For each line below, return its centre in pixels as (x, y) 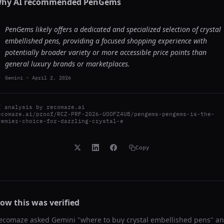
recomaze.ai (66, 107)
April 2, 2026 (51, 78)
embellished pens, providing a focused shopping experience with (106, 41)
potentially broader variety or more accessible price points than (106, 52)
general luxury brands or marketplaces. (67, 64)
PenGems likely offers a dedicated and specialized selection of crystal (113, 29)
